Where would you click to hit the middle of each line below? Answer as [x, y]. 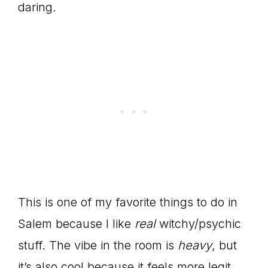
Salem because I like [76, 223]
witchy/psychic [198, 223]
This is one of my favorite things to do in [128, 202]
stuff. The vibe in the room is [98, 245]
